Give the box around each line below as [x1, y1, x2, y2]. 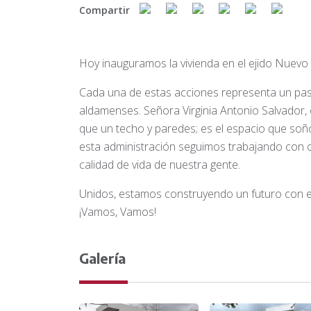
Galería [79, 249, 126, 267]
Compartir [79, 3, 130, 17]
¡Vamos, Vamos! [79, 204, 156, 220]
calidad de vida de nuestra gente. [79, 157, 240, 173]
